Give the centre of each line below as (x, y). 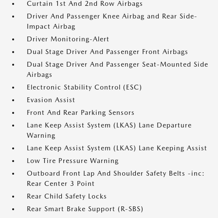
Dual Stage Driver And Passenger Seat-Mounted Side (118, 64)
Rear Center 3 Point (61, 183)
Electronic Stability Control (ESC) (84, 87)
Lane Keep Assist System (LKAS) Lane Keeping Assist (117, 148)
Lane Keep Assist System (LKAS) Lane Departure (109, 125)
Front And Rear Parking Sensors (81, 112)
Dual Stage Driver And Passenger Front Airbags (108, 52)
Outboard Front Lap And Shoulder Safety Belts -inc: (116, 173)
